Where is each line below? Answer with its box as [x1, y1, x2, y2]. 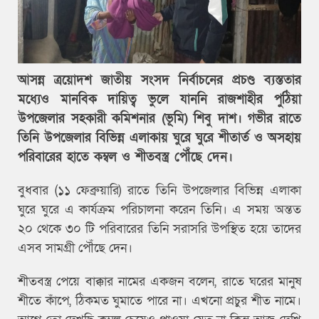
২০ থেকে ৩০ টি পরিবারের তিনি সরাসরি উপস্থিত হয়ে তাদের [18, 220, 301, 237]
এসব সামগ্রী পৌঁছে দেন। [18, 239, 136, 256]
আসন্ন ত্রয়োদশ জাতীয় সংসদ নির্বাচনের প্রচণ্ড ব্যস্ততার [18, 71, 301, 88]
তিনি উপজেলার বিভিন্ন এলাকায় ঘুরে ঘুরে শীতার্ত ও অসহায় [18, 129, 301, 146]
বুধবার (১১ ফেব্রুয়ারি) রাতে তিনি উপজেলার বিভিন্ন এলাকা [18, 182, 301, 199]
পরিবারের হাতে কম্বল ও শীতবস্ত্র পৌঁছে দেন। [18, 148, 238, 165]
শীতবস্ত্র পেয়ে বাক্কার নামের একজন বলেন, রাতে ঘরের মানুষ [18, 273, 301, 290]
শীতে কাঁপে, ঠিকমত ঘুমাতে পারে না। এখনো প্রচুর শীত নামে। [18, 292, 301, 309]
